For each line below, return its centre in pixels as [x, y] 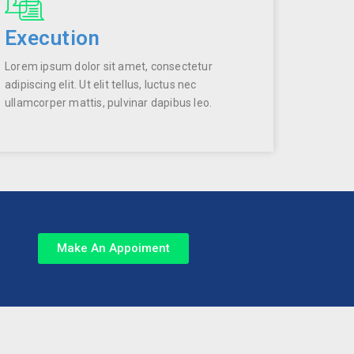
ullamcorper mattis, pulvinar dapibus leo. [108, 102]
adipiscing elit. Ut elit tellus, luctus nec [100, 84]
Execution [52, 38]
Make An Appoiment [114, 249]
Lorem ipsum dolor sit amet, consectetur [108, 66]
